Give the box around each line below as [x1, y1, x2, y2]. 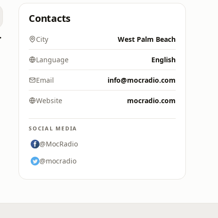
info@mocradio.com [108, 75, 176, 85]
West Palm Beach [118, 35, 176, 44]
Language [36, 55, 69, 64]
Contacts [29, 12, 71, 25]
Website [36, 96, 62, 105]
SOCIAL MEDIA [29, 125, 78, 132]
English [151, 55, 176, 64]
